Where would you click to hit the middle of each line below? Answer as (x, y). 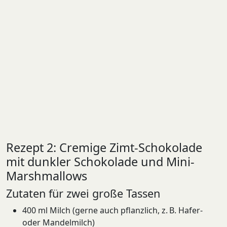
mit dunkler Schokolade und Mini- (100, 162)
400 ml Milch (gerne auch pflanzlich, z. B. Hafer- (112, 211)
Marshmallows (47, 176)
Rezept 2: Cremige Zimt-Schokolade (104, 148)
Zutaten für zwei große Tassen (83, 194)
